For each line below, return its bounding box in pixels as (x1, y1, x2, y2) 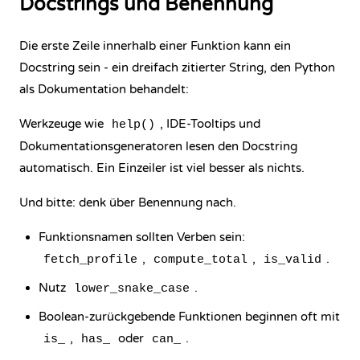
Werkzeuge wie (19, 117, 107, 131)
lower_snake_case (74, 282, 190, 296)
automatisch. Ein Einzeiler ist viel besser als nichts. (19, 161, 305, 175)
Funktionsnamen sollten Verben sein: (39, 230, 245, 244)
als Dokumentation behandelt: (19, 82, 189, 96)
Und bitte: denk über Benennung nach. (19, 195, 236, 210)
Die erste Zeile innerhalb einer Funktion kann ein (19, 39, 291, 53)
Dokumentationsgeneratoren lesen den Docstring (19, 139, 297, 153)
